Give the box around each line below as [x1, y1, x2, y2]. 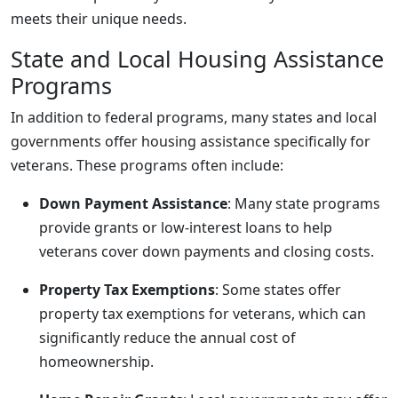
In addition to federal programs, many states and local [11, 107, 377, 127]
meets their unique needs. [11, 9, 187, 28]
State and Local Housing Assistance [11, 44, 384, 74]
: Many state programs [227, 194, 380, 213]
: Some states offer [215, 280, 341, 299]
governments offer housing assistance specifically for [11, 131, 370, 151]
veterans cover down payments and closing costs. [39, 242, 374, 261]
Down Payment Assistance [39, 194, 227, 213]
